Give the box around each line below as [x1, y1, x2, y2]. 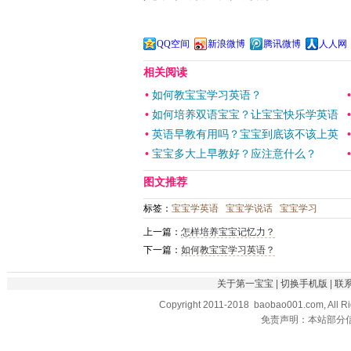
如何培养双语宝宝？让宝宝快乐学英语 [152, 107, 338, 121]
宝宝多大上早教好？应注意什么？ [152, 147, 317, 160]
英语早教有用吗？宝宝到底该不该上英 [152, 127, 338, 140]
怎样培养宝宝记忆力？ [181, 226, 275, 237]
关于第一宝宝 [217, 277, 273, 289]
